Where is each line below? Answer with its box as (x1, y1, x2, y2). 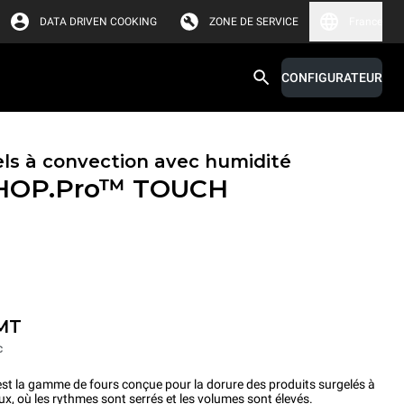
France (349, 15, 382, 28)
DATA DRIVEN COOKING (40, 15, 157, 28)
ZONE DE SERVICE (209, 15, 298, 28)
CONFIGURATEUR (281, 70, 382, 85)
